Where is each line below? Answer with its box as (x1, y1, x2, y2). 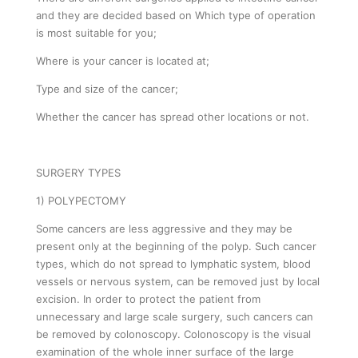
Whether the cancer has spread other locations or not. (36, 109, 309, 123)
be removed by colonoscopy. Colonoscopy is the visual (36, 327, 311, 340)
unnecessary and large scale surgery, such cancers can (36, 309, 313, 323)
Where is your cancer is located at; (36, 54, 209, 67)
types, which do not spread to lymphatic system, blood (36, 257, 311, 270)
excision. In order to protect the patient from (36, 292, 261, 305)
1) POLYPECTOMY (36, 193, 126, 207)
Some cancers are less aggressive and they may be (36, 221, 292, 235)
